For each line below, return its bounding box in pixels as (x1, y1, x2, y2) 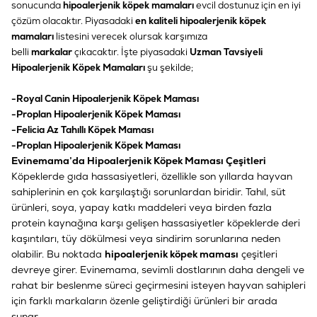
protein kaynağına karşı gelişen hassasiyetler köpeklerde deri (11, 216, 300, 229)
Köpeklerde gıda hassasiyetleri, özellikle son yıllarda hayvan (11, 169, 292, 183)
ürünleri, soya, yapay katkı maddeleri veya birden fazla (11, 200, 272, 214)
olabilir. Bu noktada (11, 247, 102, 260)
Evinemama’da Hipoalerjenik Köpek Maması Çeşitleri (11, 154, 266, 167)
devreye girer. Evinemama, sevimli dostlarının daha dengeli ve (11, 263, 304, 276)
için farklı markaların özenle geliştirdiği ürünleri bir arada (11, 294, 277, 307)
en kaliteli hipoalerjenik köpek (135, 14, 266, 27)
